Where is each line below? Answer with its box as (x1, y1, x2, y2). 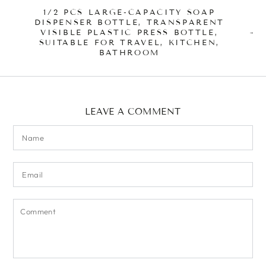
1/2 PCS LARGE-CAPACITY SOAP (43, 8, 216, 17)
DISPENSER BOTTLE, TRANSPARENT (34, 18, 224, 27)
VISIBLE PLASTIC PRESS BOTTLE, (40, 28, 218, 37)
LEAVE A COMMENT (84, 106, 182, 117)
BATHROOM (99, 48, 160, 58)
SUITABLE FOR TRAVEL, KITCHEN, (39, 38, 220, 47)
